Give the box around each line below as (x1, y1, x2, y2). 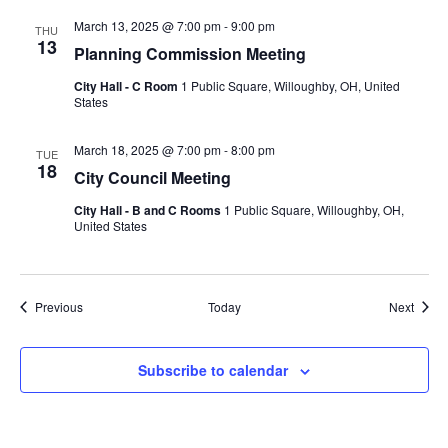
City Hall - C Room (73, 76, 181, 95)
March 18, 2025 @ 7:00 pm (73, 140, 221, 158)
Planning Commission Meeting (73, 41, 306, 65)
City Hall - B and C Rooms (73, 200, 224, 219)
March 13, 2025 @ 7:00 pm (73, 16, 221, 34)
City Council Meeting (73, 165, 231, 189)
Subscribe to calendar (138, 359, 288, 380)
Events (81, 296, 119, 314)
